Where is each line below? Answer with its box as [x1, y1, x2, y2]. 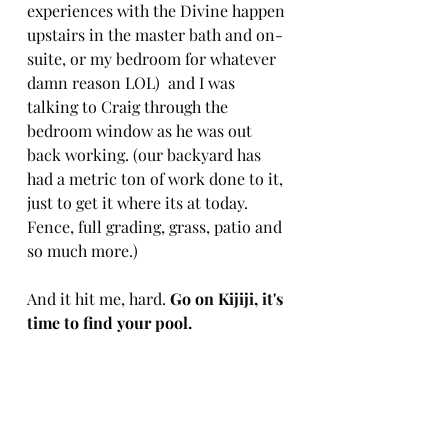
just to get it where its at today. [27, 191, 252, 213]
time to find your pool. [27, 311, 192, 333]
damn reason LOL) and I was [27, 71, 239, 93]
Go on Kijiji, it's [170, 287, 287, 309]
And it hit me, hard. [27, 287, 170, 309]
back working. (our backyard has [27, 143, 265, 165]
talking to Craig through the [27, 95, 232, 117]
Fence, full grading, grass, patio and [27, 215, 286, 237]
